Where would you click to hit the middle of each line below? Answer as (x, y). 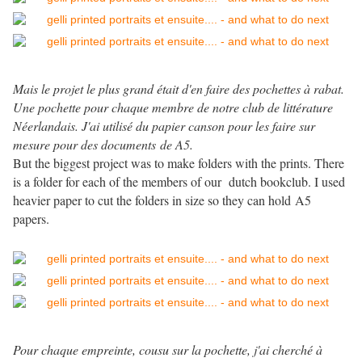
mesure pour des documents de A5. (103, 145)
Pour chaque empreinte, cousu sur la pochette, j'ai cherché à (168, 350)
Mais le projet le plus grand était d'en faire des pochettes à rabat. (181, 89)
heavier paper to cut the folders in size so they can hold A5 (162, 200)
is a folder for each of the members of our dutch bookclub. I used (179, 182)
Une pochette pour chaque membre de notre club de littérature (173, 107)
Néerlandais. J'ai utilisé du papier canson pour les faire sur (164, 126)
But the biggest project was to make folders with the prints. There (179, 163)
